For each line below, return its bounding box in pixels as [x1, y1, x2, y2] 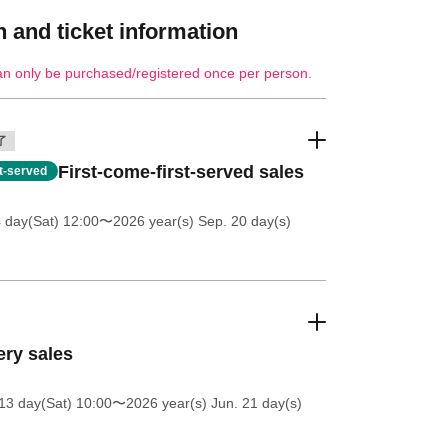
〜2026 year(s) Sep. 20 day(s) [98, 213, 291, 229]
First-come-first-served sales [57, 162, 304, 182]
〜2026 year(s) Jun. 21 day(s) [111, 395, 302, 411]
